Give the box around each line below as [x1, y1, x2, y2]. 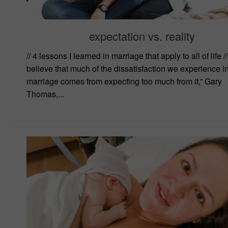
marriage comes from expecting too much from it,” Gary [26, 75, 222, 87]
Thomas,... [26, 88, 64, 100]
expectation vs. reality [89, 27, 195, 44]
